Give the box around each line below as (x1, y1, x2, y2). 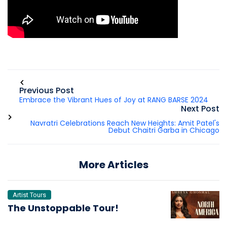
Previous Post (19, 85, 74, 97)
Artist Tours (13, 191, 46, 199)
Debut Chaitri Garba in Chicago (108, 125, 219, 136)
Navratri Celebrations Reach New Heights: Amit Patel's (30, 118, 219, 129)
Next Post (181, 103, 219, 115)
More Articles (79, 158, 148, 172)
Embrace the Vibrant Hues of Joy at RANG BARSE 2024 (19, 95, 208, 105)
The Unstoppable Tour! (8, 202, 119, 215)
